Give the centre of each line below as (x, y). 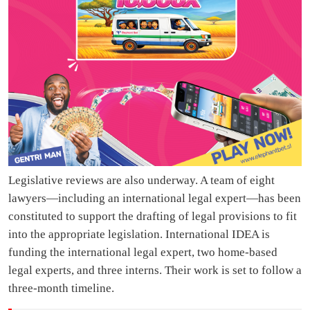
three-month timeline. (61, 289)
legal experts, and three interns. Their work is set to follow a (155, 271)
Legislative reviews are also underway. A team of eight (142, 181)
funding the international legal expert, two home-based (143, 253)
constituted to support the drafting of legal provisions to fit (153, 217)
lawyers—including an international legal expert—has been (155, 199)
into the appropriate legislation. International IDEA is (139, 235)
